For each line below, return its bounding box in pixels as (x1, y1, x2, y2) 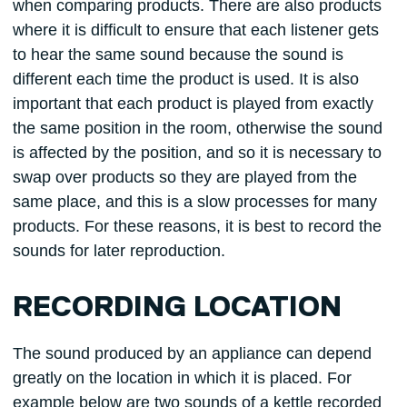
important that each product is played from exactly (12, 94, 373, 113)
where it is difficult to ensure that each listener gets (12, 20, 379, 39)
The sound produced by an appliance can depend (12, 344, 372, 363)
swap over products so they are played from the (12, 167, 357, 186)
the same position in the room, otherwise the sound (12, 118, 382, 137)
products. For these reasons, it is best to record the (12, 216, 382, 235)
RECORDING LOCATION (12, 293, 342, 323)
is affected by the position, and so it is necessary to (12, 143, 382, 162)
